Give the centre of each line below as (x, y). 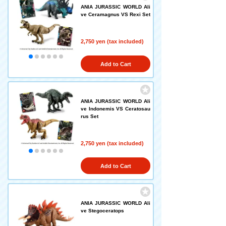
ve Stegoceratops (102, 211)
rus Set (90, 116)
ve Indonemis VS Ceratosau (116, 109)
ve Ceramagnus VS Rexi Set (116, 14)
